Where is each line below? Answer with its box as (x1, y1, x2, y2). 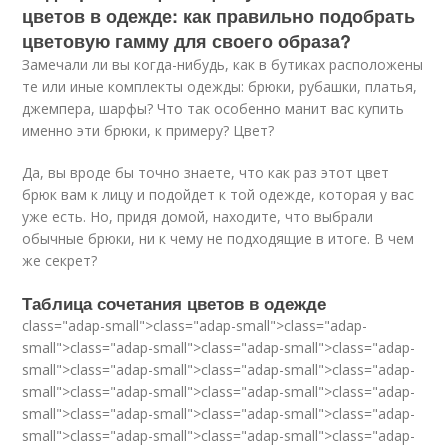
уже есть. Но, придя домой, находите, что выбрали (22, 207, 374, 227)
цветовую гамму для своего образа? (22, 28, 352, 55)
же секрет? (22, 251, 98, 271)
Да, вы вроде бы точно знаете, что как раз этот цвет (22, 163, 390, 183)
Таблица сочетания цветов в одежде (22, 291, 327, 316)
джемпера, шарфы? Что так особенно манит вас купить (22, 99, 405, 119)
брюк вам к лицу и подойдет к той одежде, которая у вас (22, 185, 415, 205)
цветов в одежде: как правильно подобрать (22, 3, 416, 30)
